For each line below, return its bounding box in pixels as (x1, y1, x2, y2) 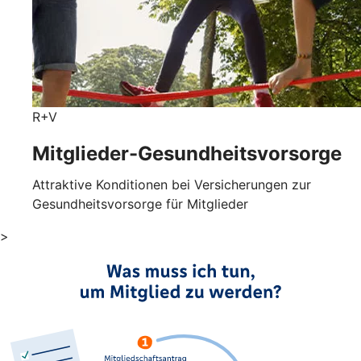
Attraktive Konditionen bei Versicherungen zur (32, 176, 311, 193)
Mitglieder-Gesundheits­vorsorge (32, 142, 342, 166)
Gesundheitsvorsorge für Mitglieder (32, 196, 248, 213)
